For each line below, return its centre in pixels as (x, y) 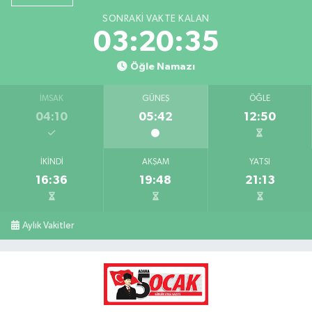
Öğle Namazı (162, 67)
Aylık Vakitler (48, 226)
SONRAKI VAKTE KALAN (156, 19)
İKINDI (52, 163)
